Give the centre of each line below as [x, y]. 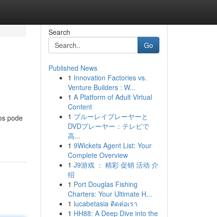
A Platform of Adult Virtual [113, 97]
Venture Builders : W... [101, 87]
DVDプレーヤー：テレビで [108, 126]
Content [80, 107]
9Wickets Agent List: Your [112, 145]
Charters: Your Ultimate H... [110, 194]
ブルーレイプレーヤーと [111, 116]
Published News [73, 68]
